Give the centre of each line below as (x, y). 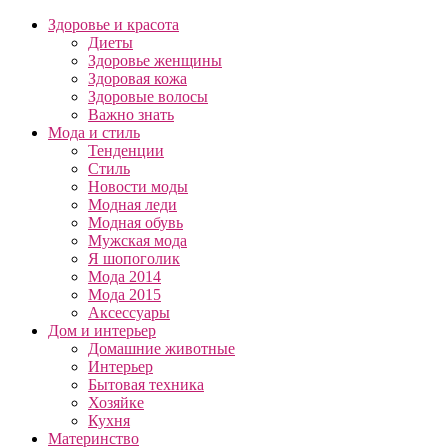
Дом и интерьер (102, 330)
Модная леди (132, 204)
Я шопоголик (134, 258)
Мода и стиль (94, 132)
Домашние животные (161, 348)
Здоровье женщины (155, 60)
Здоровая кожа (137, 78)
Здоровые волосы (148, 96)
